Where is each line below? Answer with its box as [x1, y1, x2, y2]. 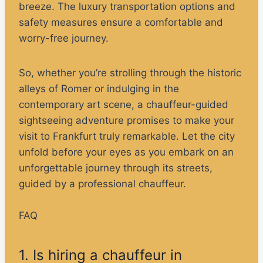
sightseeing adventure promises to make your [19, 114, 234, 127]
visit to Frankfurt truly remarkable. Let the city [19, 130, 235, 143]
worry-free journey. [19, 32, 112, 45]
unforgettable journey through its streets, [19, 162, 213, 174]
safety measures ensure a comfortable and [19, 16, 223, 29]
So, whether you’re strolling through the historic [19, 67, 241, 79]
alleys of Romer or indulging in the [19, 83, 179, 95]
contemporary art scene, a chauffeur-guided [19, 99, 228, 111]
